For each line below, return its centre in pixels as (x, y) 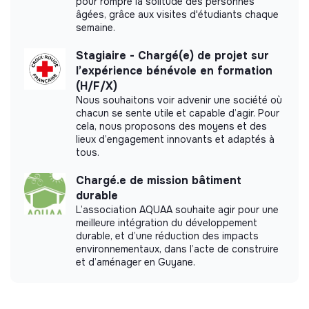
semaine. (96, 28)
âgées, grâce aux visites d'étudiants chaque (177, 15)
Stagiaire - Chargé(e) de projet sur (172, 56)
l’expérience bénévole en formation (174, 71)
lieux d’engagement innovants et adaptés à (175, 140)
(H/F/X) (97, 86)
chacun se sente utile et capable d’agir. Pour (178, 113)
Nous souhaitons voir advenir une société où (179, 100)
